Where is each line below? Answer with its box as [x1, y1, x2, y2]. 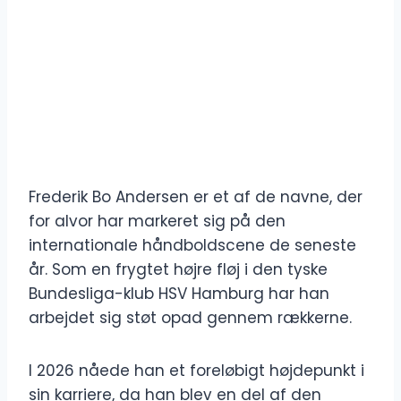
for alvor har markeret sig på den [29, 210, 286, 233]
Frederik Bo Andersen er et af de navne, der [29, 186, 363, 209]
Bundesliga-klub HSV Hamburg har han [29, 283, 329, 305]
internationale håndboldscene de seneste [29, 235, 356, 257]
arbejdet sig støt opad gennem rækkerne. [29, 307, 352, 329]
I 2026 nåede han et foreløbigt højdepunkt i [29, 360, 364, 382]
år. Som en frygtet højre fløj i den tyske [29, 259, 328, 281]
